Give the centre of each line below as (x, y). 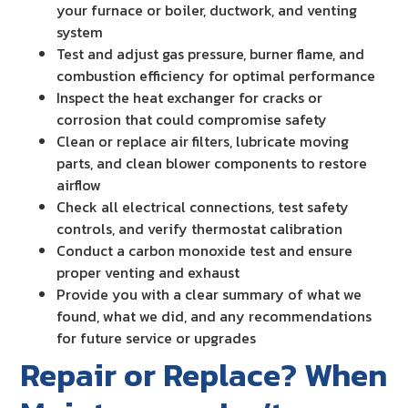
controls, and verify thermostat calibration (200, 228)
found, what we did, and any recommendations (214, 316)
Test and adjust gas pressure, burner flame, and (211, 53)
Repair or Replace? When (204, 374)
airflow (79, 184)
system (80, 31)
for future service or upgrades (157, 337)
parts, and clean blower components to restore (212, 163)
